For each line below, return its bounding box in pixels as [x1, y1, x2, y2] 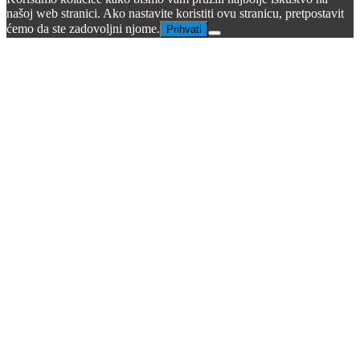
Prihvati [166, 22, 202, 35]
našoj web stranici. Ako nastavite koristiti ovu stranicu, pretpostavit [6, 6, 344, 20]
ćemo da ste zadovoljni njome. [6, 21, 160, 35]
